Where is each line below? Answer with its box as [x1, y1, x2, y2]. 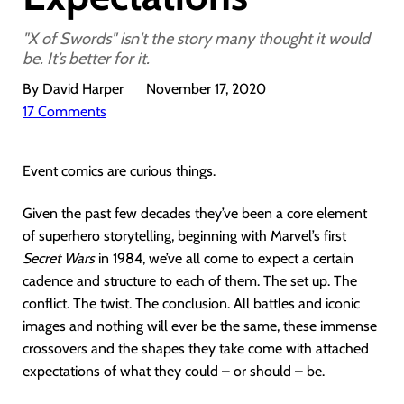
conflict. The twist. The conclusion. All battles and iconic [23, 295, 360, 312]
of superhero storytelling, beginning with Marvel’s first [23, 227, 346, 244]
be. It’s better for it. [23, 49, 150, 69]
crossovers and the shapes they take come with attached [23, 340, 369, 357]
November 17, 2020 [146, 80, 266, 97]
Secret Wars [23, 250, 95, 267]
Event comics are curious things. [23, 162, 216, 179]
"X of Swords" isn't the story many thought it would [23, 29, 370, 49]
